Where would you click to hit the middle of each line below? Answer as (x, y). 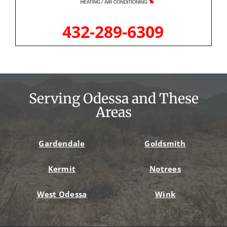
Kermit (62, 169)
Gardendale (62, 144)
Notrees (165, 169)
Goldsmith (165, 144)
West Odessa (62, 194)
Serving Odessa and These (113, 99)
